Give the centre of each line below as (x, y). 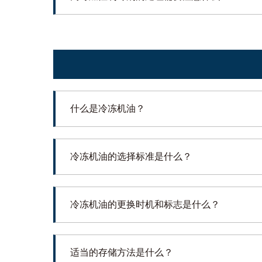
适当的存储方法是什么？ (121, 252)
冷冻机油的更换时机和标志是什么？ (145, 204)
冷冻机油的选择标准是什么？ (131, 156)
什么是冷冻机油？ (107, 108)
